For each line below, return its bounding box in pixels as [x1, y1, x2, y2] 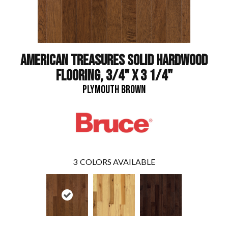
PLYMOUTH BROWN [82, 83, 146, 97]
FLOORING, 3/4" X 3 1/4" [55, 67, 173, 85]
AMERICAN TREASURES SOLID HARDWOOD [20, 51, 208, 70]
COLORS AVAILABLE [80, 157, 155, 167]
